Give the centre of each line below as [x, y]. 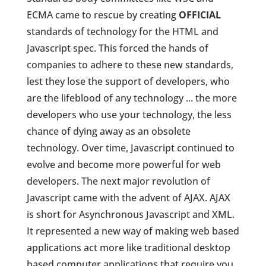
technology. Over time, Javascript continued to [130, 148]
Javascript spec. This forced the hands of [117, 48]
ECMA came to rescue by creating [102, 15]
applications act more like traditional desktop [128, 248]
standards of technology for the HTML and [122, 32]
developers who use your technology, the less [129, 115]
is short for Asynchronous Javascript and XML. [130, 215]
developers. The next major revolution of [118, 181]
